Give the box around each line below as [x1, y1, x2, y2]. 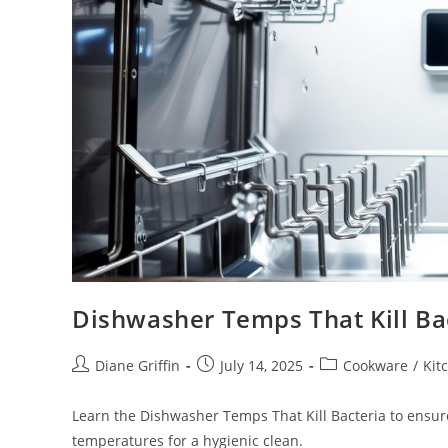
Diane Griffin [95, 356, 180, 375]
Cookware [343, 356, 408, 375]
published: [196, 376, 268, 395]
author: [71, 376, 120, 395]
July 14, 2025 [220, 356, 303, 375]
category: [319, 376, 380, 395]
